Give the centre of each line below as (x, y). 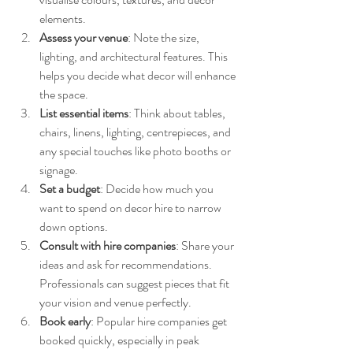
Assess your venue (84, 37)
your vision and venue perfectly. (115, 302)
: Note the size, (165, 37)
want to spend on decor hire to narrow (132, 207)
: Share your (206, 245)
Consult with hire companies (108, 245)
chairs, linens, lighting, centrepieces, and (136, 132)
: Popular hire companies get (160, 321)
